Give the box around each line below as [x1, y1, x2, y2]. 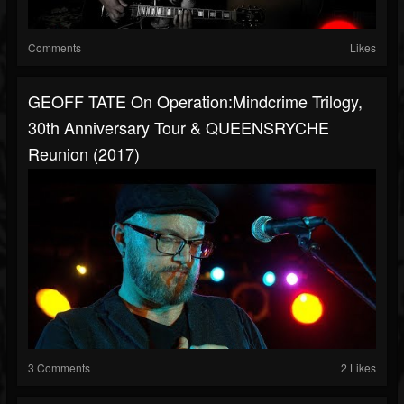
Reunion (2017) [28, 142, 140, 166]
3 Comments [28, 360, 90, 376]
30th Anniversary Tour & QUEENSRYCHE [28, 115, 329, 140]
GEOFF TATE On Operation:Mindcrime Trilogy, [28, 89, 363, 114]
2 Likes [341, 360, 376, 376]
